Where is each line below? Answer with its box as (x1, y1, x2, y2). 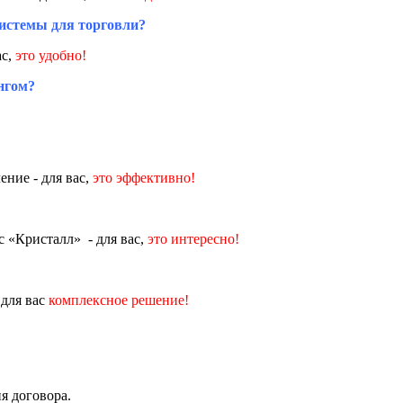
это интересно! (148, 230, 239, 246)
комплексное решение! (49, 291, 189, 308)
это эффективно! (93, 169, 195, 185)
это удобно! (15, 47, 86, 63)
